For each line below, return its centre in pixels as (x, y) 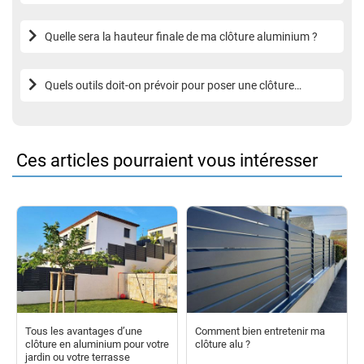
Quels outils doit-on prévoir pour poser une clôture (169, 85)
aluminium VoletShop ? (102, 101)
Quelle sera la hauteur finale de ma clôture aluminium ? (181, 36)
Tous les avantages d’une (84, 331)
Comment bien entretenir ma (260, 331)
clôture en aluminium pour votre (97, 344)
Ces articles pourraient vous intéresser (167, 160)
